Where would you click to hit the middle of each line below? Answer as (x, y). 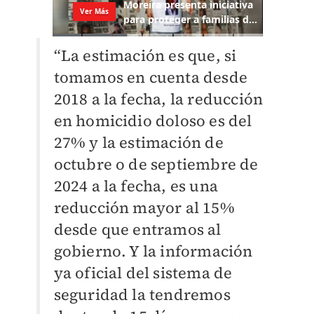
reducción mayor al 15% (144, 208)
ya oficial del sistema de (143, 273)
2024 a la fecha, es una (136, 186)
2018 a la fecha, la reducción (158, 99)
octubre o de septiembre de (156, 164)
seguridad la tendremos (142, 295)
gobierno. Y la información (153, 251)
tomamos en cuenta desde (151, 77)
